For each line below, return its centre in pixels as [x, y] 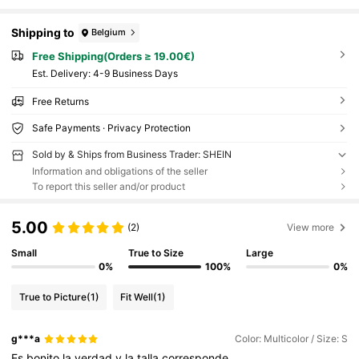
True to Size [156, 253]
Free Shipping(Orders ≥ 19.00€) [113, 56]
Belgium [109, 32]
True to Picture [52, 296]
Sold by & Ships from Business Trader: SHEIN [131, 155]
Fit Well [137, 296]
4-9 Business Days [135, 74]
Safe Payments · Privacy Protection [111, 128]
